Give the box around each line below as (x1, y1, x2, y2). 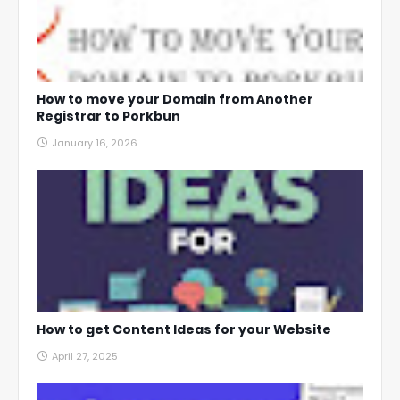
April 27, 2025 (52, 349, 118, 363)
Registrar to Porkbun (37, 107, 180, 125)
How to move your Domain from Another (37, 90, 313, 108)
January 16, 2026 (52, 136, 137, 150)
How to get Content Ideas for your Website (37, 321, 331, 338)
